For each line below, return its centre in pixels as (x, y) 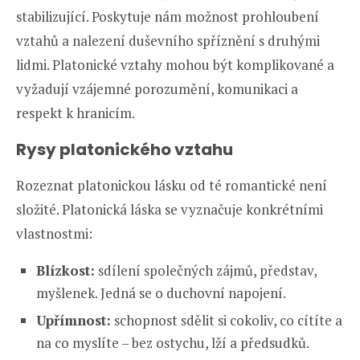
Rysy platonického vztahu (125, 150)
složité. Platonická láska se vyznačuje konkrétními (170, 210)
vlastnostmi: (54, 234)
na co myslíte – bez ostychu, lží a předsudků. (173, 343)
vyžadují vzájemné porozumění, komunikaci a (157, 89)
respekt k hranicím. (76, 113)
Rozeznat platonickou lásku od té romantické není (172, 186)
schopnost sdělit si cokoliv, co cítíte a (227, 321)
